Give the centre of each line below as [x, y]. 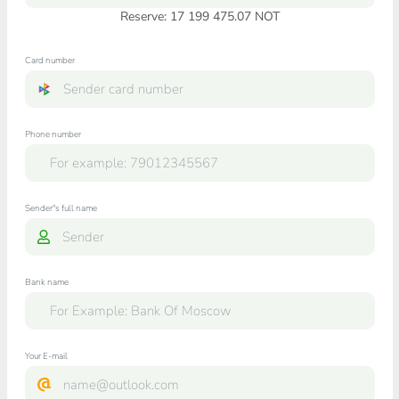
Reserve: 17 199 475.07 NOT [199, 16]
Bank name [46, 282]
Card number [49, 61]
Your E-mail [46, 356]
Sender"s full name [61, 208]
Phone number [53, 134]
